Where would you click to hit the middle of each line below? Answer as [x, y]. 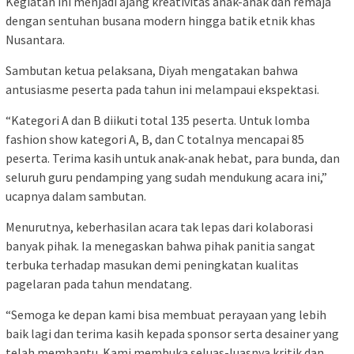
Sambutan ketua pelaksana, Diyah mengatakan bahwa [152, 70]
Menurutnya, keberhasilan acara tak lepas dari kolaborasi [159, 226]
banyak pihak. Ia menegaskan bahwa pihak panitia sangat [160, 245]
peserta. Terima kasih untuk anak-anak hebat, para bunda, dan [173, 158]
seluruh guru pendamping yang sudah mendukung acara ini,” [166, 177]
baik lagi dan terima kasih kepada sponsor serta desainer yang [172, 333]
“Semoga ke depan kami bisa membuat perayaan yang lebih [166, 314]
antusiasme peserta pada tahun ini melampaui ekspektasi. [162, 89]
